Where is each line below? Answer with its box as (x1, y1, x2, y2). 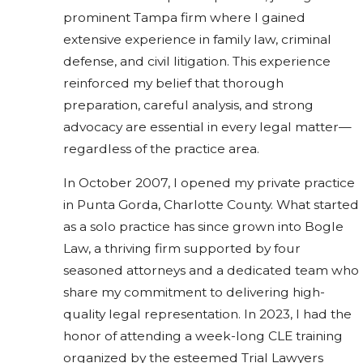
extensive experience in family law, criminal (63, 31, 331, 47)
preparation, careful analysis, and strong (63, 96, 314, 113)
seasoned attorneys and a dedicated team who (63, 263, 359, 279)
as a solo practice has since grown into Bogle (63, 219, 344, 235)
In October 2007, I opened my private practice (63, 175, 355, 191)
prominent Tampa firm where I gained (63, 9, 305, 25)
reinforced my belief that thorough (63, 75, 284, 91)
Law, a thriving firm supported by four (63, 241, 301, 257)
